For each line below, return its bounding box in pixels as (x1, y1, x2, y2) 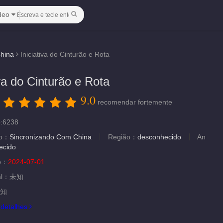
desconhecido (137, 133, 181, 141)
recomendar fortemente (98, 98, 172, 106)
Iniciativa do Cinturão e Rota (20, 50, 110, 58)
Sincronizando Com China (9, 133, 92, 141)
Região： (108, 133, 137, 141)
